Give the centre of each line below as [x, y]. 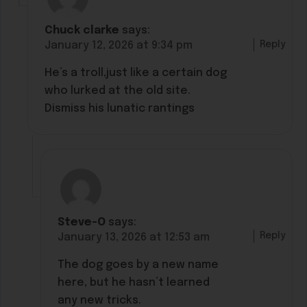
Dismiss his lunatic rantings [120, 109]
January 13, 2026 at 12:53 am [134, 237]
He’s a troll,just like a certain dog [136, 73]
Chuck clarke [82, 31]
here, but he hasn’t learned [134, 282]
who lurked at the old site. [118, 91]
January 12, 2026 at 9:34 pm [119, 46]
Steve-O [82, 222]
